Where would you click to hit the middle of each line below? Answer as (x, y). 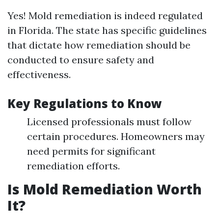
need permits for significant (91, 151)
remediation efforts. (73, 166)
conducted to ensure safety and (81, 60)
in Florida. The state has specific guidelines (107, 30)
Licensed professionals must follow (109, 122)
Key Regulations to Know (85, 103)
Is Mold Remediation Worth (105, 189)
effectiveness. (39, 74)
